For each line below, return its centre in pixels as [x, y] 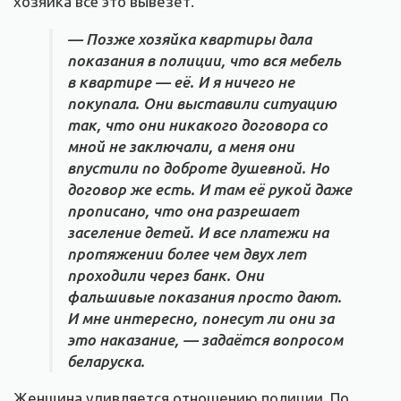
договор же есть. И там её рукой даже [209, 190]
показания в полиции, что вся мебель [204, 61]
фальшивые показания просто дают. [205, 297]
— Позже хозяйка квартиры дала [189, 39]
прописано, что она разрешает [183, 211]
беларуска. [106, 362]
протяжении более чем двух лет [187, 254]
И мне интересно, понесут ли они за [200, 319]
